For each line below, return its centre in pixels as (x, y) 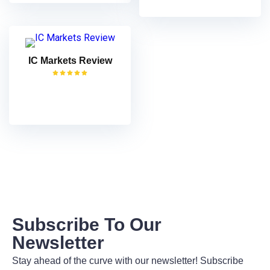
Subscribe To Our (87, 224)
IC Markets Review (70, 60)
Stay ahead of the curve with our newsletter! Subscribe (128, 260)
